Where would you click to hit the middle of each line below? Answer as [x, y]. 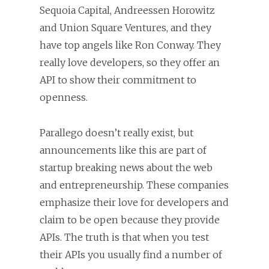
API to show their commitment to [118, 80]
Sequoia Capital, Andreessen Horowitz [127, 10]
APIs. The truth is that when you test [124, 237]
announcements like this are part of [123, 150]
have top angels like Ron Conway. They [130, 45]
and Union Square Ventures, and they [125, 27]
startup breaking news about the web [126, 167]
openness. [64, 97]
